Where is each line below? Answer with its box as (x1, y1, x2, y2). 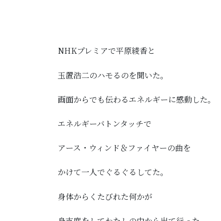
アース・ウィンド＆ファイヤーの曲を (58, 142, 191, 154)
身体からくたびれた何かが (58, 190, 152, 202)
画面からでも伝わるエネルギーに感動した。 (58, 93, 216, 105)
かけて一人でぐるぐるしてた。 (58, 166, 168, 178)
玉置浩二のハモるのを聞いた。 (58, 69, 168, 81)
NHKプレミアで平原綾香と (58, 45, 155, 57)
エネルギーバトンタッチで (58, 117, 151, 129)
